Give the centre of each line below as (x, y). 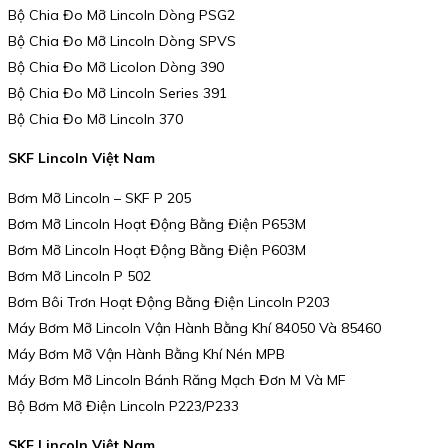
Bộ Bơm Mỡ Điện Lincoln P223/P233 (123, 405)
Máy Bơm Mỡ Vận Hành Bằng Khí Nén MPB (146, 353)
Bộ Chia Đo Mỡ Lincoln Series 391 (117, 92)
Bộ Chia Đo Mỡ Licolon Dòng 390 (116, 66)
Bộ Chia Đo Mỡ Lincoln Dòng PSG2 (121, 14)
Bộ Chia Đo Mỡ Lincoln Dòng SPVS (122, 40)
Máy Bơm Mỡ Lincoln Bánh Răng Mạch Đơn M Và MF (177, 379)
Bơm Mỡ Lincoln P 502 (79, 275)
